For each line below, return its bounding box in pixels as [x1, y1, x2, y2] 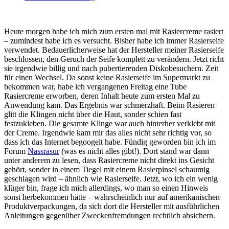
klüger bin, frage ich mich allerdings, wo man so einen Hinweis [4, 183, 208, 192]
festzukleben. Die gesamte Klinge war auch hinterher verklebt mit [4, 119, 215, 128]
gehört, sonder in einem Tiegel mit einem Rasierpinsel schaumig [4, 165, 210, 174]
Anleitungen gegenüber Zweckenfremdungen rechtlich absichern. [4, 211, 215, 220]
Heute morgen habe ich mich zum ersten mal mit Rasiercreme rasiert [4, 27, 223, 36]
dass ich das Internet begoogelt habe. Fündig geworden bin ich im [4, 137, 216, 146]
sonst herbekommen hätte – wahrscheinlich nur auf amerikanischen [4, 192, 220, 201]
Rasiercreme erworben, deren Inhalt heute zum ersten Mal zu [4, 91, 200, 100]
